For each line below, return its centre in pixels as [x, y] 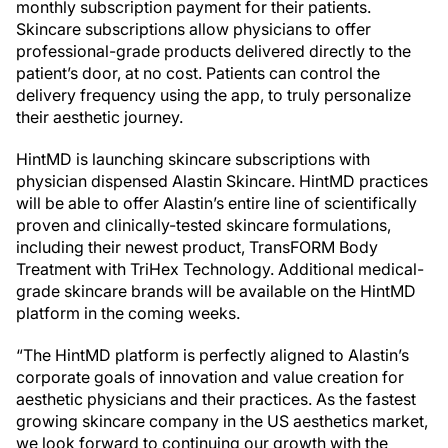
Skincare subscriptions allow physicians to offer [193, 29]
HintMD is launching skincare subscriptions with [193, 159]
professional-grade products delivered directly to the [213, 51]
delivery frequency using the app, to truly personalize [213, 95]
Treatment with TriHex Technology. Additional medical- [220, 269]
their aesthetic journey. [99, 117]
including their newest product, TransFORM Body [197, 247]
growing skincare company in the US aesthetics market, [222, 421]
